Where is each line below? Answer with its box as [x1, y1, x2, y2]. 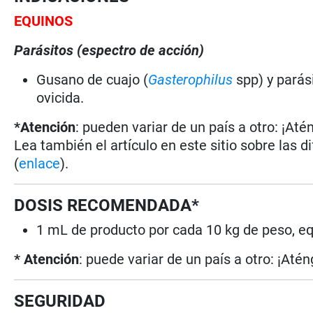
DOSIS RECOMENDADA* [14, 195, 200, 215]
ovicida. [36, 89, 85, 106]
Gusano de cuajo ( [36, 71, 149, 88]
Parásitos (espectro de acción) [14, 41, 205, 59]
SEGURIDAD [14, 291, 106, 311]
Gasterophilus [148, 71, 233, 88]
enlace [19, 154, 61, 172]
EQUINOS [14, 12, 73, 29]
